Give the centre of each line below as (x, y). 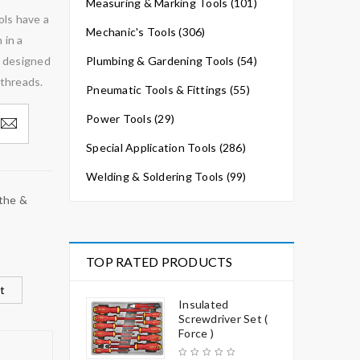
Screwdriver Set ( (223, 319)
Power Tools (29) (130, 119)
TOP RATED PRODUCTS (160, 262)
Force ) (196, 333)
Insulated (204, 304)
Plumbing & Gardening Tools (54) (172, 61)
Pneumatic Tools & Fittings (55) (168, 90)
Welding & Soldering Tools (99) (166, 176)
